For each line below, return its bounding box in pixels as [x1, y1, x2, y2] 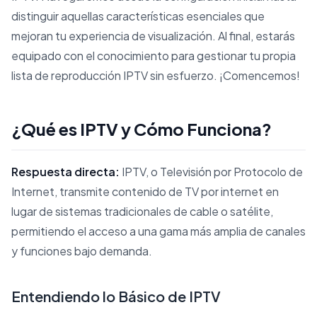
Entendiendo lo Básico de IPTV [11, 287, 221, 305]
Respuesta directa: [11, 163, 120, 179]
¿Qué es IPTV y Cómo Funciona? [11, 117, 272, 139]
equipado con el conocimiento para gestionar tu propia [11, 47, 296, 63]
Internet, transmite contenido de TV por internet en [11, 183, 279, 199]
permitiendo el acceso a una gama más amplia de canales [11, 223, 306, 238]
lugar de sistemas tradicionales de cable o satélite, [11, 203, 273, 219]
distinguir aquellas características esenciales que [11, 8, 265, 23]
